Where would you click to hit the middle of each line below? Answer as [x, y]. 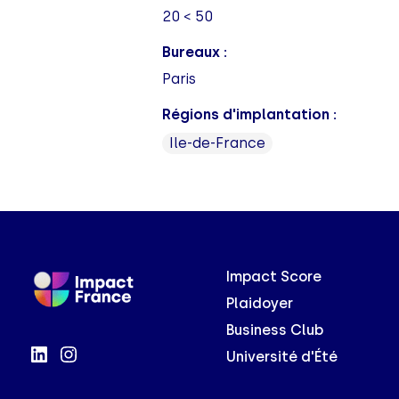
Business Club [275, 330]
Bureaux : [195, 52]
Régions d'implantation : [249, 114]
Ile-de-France [217, 143]
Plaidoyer [260, 303]
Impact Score [274, 277]
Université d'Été [282, 357]
